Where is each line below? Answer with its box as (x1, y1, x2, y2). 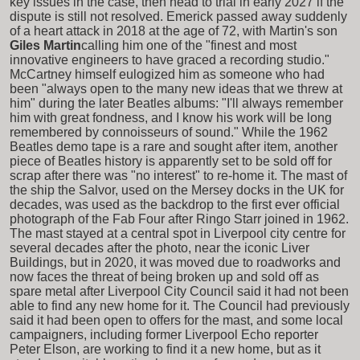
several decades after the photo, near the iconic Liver (10, 240, 309, 255)
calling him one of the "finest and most (81, 38, 297, 52)
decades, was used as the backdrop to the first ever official (10, 197, 340, 211)
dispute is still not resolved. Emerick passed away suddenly (10, 9, 347, 23)
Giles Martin (10, 38, 81, 52)
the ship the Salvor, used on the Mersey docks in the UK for (10, 182, 344, 197)
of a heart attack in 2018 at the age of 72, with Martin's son (10, 23, 337, 38)
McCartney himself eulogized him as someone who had (10, 67, 325, 81)
